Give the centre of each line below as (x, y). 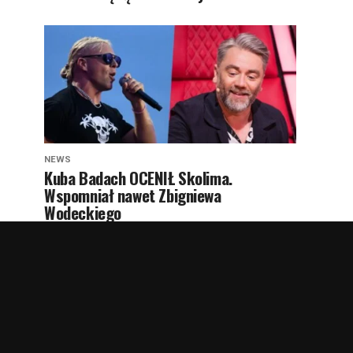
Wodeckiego (83, 212)
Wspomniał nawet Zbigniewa (133, 195)
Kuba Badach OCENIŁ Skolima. (138, 177)
